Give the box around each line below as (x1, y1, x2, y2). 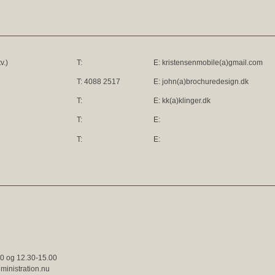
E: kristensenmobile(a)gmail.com (153, 58, 263, 67)
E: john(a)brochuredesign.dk (153, 77, 249, 86)
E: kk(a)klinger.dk (153, 96, 211, 105)
